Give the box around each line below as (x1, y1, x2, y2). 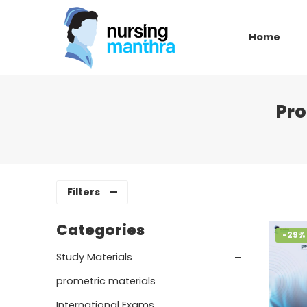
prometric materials (56, 273, 156, 288)
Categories (56, 219, 145, 241)
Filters (67, 184, 100, 199)
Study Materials (56, 249, 132, 264)
